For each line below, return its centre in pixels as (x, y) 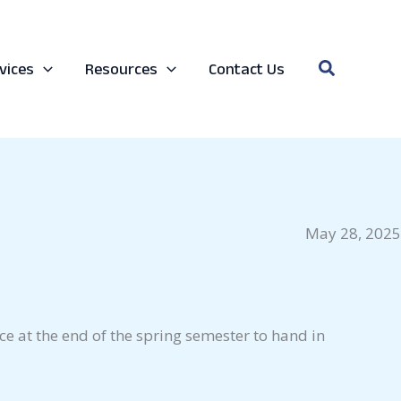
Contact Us (247, 68)
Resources (122, 68)
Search (346, 67)
